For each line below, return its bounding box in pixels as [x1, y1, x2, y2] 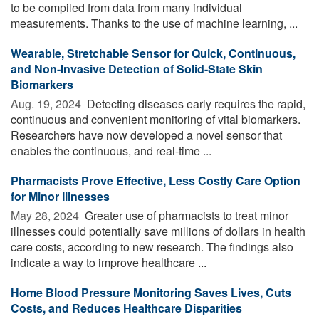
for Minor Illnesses [11, 187, 110, 204]
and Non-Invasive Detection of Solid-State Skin [11, 60, 263, 77]
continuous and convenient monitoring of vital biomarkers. [11, 110, 300, 127]
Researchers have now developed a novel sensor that [11, 126, 282, 143]
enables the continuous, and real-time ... [11, 142, 211, 159]
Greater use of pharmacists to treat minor [82, 206, 288, 224]
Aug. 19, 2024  [11, 95, 84, 112]
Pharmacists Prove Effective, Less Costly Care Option [11, 172, 300, 189]
